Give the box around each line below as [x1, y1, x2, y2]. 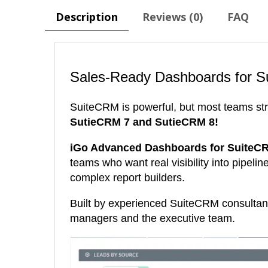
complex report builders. [70, 172, 185, 184]
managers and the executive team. [70, 212, 236, 225]
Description [56, 10, 118, 25]
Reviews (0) [142, 10, 203, 25]
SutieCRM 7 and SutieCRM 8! [70, 116, 219, 129]
